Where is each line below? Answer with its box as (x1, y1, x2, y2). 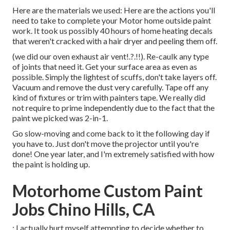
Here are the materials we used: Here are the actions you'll (12, 5, 215, 15)
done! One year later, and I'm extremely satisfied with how (12, 149, 214, 159)
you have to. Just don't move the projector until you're (12, 139, 199, 149)
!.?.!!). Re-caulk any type (126, 51, 209, 62)
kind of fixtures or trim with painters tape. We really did (12, 92, 205, 103)
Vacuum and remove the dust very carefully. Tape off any (12, 82, 208, 92)
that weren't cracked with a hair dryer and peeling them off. (12, 36, 217, 46)
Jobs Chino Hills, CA (12, 199, 155, 220)
